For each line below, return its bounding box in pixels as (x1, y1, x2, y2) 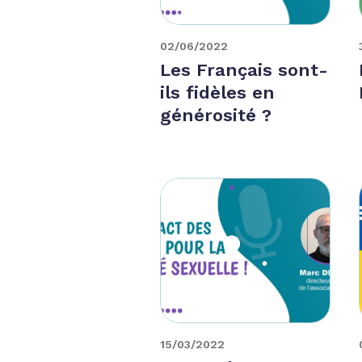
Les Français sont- (160, 59, 329, 80)
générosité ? (160, 104, 272, 125)
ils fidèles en (160, 82, 276, 103)
